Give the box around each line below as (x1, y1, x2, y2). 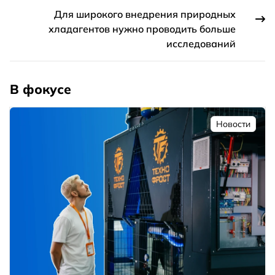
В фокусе (10, 81, 71, 98)
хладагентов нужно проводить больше (48, 23, 236, 36)
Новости (216, 118, 250, 130)
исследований (166, 37, 236, 50)
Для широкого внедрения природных (54, 8, 236, 21)
